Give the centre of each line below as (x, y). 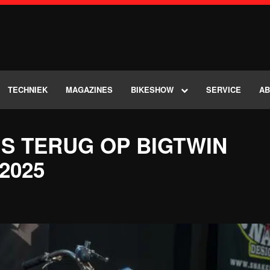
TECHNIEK (28, 90)
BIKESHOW (152, 90)
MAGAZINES (89, 90)
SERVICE (224, 90)
